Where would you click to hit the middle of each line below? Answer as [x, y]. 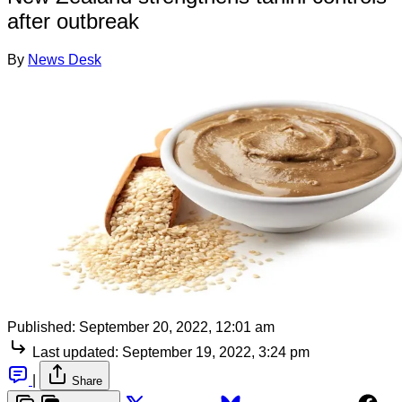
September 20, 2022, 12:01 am [177, 327]
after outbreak [73, 21]
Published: [41, 327]
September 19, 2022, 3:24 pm [216, 352]
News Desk [65, 59]
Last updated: [75, 352]
